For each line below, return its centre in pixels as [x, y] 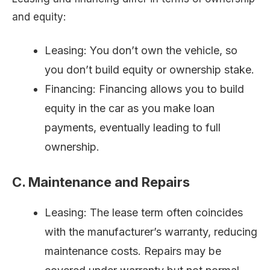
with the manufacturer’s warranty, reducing [151, 232]
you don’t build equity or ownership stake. [149, 70]
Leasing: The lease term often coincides [144, 213]
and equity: [39, 17]
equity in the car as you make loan [130, 108]
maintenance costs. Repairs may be [133, 251]
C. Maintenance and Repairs [101, 182]
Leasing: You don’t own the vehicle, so [141, 51]
